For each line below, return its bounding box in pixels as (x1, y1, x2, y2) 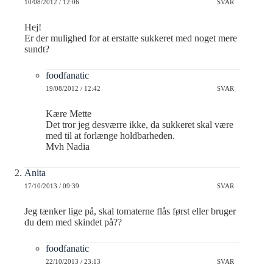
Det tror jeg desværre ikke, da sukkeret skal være (46, 119, 233, 130)
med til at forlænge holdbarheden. (46, 130, 175, 141)
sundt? (24, 43, 49, 54)
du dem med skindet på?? (24, 216, 122, 227)
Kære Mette (46, 108, 91, 119)
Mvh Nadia (46, 141, 90, 152)
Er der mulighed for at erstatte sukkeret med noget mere (24, 32, 237, 43)
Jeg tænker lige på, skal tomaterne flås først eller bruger (24, 205, 236, 216)
